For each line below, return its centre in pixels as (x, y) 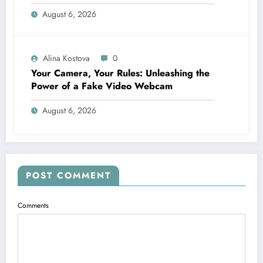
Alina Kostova (66, 58)
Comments (33, 205)
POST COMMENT (68, 175)
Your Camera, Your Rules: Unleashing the (120, 73)
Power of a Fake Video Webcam (102, 86)
